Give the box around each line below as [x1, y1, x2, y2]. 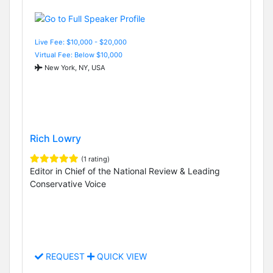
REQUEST [43, 251, 87, 262]
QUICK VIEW [94, 251, 147, 262]
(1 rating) [81, 154, 110, 163]
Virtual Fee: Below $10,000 [35, 50, 122, 59]
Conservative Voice [30, 178, 106, 189]
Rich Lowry [30, 132, 81, 144]
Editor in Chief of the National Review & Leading [30, 165, 220, 176]
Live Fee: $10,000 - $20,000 [35, 37, 127, 46]
